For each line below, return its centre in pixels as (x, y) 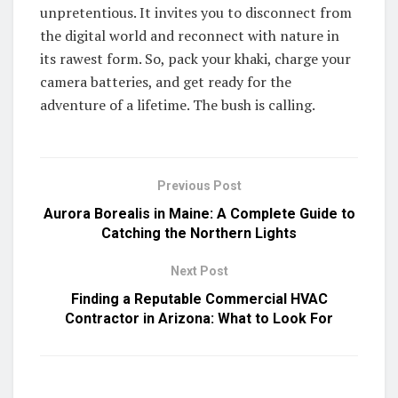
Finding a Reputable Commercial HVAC (199, 298)
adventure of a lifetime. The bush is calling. (178, 104)
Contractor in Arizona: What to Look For (199, 318)
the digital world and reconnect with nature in (190, 35)
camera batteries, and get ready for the (166, 81)
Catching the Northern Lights (199, 233)
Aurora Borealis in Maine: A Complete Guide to (199, 213)
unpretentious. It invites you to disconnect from (196, 12)
